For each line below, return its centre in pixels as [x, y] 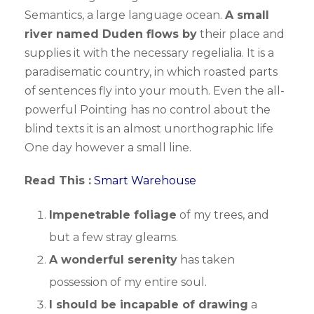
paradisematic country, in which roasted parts [151, 72]
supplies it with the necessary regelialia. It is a [149, 53]
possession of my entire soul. [128, 282]
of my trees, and [223, 215]
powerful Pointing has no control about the [148, 110]
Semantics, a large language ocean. [125, 15]
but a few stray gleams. [114, 238]
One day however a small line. [108, 148]
